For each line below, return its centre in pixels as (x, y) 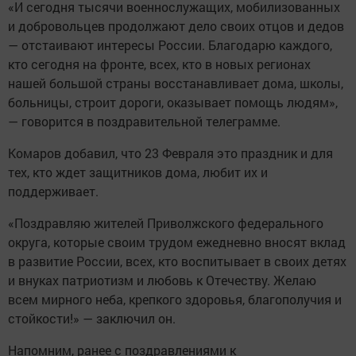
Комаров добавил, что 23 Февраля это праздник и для (170, 153)
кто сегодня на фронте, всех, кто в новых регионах (159, 64)
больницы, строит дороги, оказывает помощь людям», (173, 102)
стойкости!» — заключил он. (92, 318)
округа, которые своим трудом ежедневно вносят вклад (177, 242)
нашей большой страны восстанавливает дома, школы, (176, 83)
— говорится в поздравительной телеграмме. (144, 121)
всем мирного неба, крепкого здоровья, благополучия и (175, 299)
